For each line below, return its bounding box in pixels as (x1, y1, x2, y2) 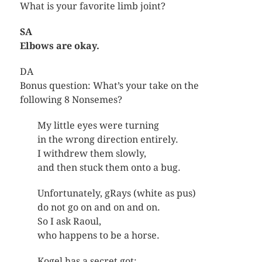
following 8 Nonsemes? (19, 94, 122, 105)
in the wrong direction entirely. (37, 133, 178, 145)
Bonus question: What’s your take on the (19, 80, 199, 91)
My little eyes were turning (37, 119, 159, 131)
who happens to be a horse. (37, 229, 160, 241)
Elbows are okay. (19, 40, 99, 51)
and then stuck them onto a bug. (37, 161, 181, 173)
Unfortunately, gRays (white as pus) (37, 187, 196, 199)
